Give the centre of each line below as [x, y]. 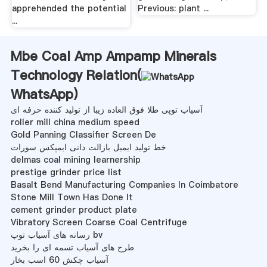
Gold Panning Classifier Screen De [83, 134]
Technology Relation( [76, 75]
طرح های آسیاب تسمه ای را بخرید [72, 247]
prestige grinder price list [66, 172]
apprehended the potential [69, 8]
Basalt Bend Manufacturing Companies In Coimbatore [124, 184]
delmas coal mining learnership [75, 159]
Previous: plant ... [173, 8]
